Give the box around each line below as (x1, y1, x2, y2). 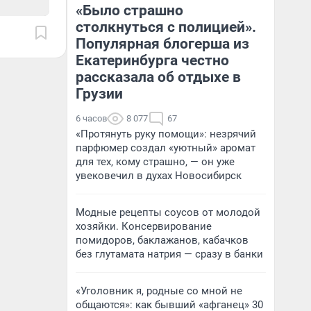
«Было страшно (76, 2, 183, 19)
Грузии (76, 85, 123, 102)
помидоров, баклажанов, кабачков (76, 234, 249, 246)
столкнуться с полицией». (76, 19, 256, 35)
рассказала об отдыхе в (76, 69, 241, 85)
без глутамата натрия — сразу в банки (76, 248, 263, 260)
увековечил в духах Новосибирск (76, 169, 242, 182)
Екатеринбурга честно (76, 52, 229, 69)
